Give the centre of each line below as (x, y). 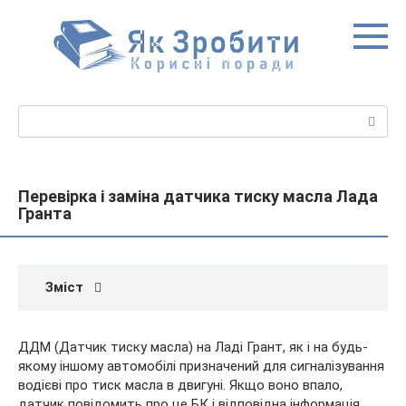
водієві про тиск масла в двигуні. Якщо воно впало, (180, 385)
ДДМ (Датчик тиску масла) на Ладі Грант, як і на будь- (193, 347)
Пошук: (40, 114)
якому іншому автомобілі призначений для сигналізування (201, 366)
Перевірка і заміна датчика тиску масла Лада (198, 196)
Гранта (45, 213)
